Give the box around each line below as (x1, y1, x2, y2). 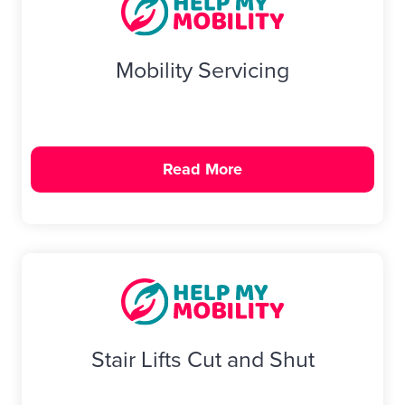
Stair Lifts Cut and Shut (90, 342, 315, 376)
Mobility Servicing (116, 52, 289, 87)
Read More (163, 157, 242, 182)
